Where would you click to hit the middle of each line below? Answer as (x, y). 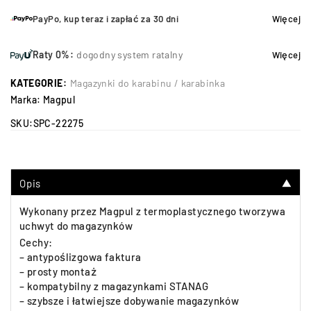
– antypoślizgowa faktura (81, 257)
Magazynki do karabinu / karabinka (148, 83)
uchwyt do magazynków (76, 226)
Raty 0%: (53, 54)
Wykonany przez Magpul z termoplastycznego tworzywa (152, 211)
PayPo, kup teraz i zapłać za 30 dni (106, 19)
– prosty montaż (58, 271)
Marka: (27, 100)
